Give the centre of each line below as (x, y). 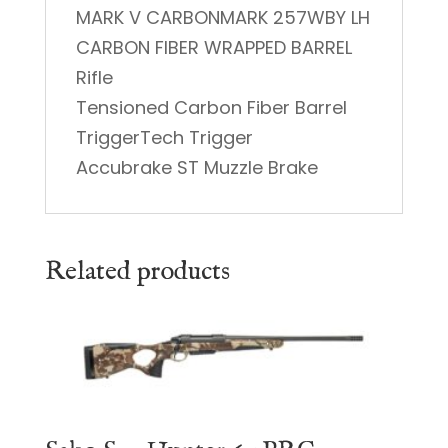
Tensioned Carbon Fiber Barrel (211, 108)
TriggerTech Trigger (164, 138)
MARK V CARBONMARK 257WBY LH (222, 18)
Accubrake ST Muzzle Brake (196, 168)
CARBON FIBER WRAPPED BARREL (213, 48)
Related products (137, 272)
